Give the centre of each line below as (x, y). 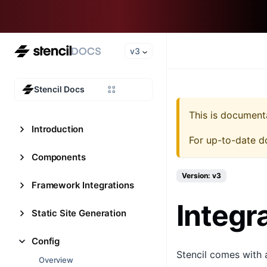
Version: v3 (201, 176)
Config (46, 241)
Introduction (58, 129)
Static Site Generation (79, 213)
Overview (56, 260)
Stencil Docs (59, 89)
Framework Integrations (83, 185)
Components (59, 157)
